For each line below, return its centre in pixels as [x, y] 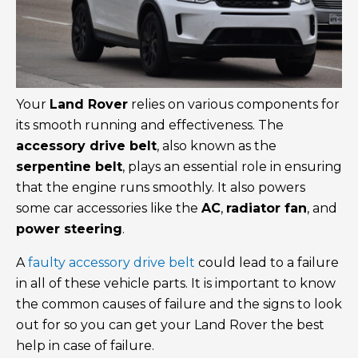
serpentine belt [69, 167]
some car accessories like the [109, 209]
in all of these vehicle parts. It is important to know [176, 284]
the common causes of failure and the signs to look [179, 304]
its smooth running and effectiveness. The [150, 125]
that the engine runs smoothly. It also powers [161, 188]
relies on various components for [234, 105]
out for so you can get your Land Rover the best [170, 325]
